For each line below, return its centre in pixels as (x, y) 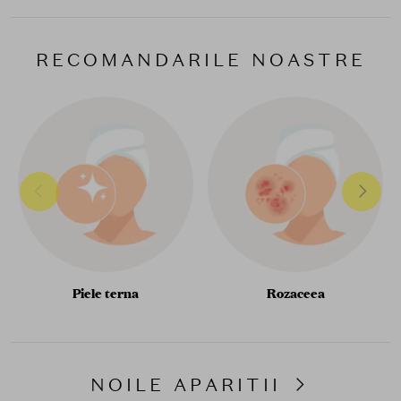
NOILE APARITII (190, 385)
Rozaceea (295, 294)
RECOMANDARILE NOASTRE (200, 60)
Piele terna (106, 294)
